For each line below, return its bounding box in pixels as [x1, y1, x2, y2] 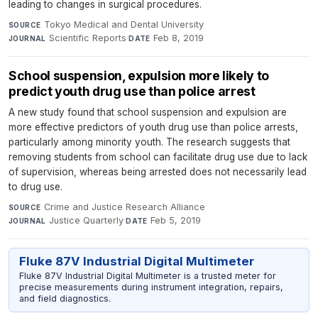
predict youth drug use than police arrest [9, 83, 256, 99]
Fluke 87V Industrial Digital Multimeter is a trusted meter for [18, 270, 276, 281]
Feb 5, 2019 [150, 214, 202, 226]
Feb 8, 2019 [153, 32, 204, 43]
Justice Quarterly [49, 214, 124, 226]
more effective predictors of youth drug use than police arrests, [9, 121, 298, 133]
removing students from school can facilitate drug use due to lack [9, 150, 307, 163]
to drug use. [9, 180, 62, 192]
